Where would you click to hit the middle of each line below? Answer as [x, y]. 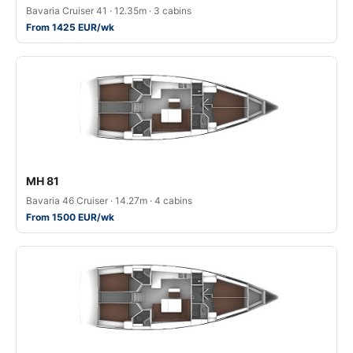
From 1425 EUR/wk [70, 27]
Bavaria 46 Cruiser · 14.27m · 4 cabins [109, 201]
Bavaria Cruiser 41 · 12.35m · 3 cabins [109, 11]
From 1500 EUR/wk [70, 217]
